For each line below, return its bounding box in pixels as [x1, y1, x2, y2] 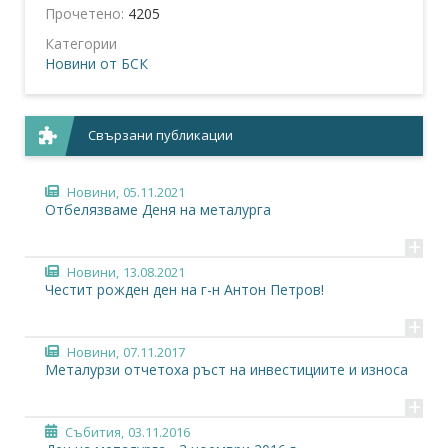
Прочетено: [45, 3, 128, 23]
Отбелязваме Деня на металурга [45, 199, 271, 219]
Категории [45, 33, 117, 53]
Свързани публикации [88, 125, 234, 144]
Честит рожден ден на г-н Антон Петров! [45, 279, 324, 299]
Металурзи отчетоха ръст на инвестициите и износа [45, 359, 408, 379]
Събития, [65, 422, 124, 441]
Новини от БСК [45, 53, 148, 73]
